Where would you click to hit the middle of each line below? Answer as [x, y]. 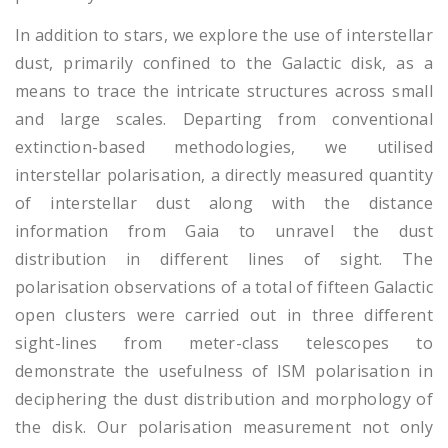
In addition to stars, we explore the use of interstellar [224, 35]
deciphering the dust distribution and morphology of [224, 399]
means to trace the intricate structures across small [224, 91]
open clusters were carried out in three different [224, 315]
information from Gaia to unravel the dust [224, 231]
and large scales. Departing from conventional [224, 119]
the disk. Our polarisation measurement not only [224, 427]
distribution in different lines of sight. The [224, 259]
